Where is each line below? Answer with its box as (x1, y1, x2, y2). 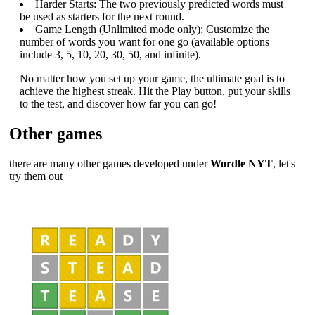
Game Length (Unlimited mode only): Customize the (35, 23, 269, 36)
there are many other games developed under (9, 157, 210, 170)
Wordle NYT (210, 157, 273, 170)
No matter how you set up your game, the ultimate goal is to (20, 72, 285, 85)
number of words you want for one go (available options (20, 36, 269, 49)
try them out (9, 170, 63, 183)
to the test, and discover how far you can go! (20, 98, 217, 110)
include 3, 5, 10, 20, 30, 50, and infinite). (20, 49, 201, 61)
